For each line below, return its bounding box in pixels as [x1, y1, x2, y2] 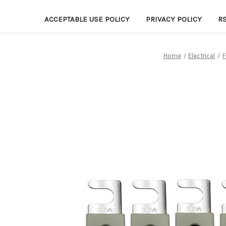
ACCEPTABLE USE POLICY [44, 14, 130, 24]
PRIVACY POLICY [146, 14, 202, 24]
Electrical [188, 51, 215, 60]
